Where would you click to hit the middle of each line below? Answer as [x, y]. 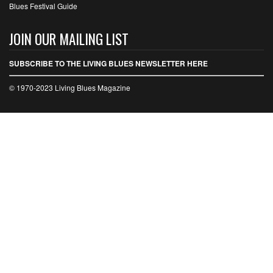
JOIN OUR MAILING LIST [69, 39]
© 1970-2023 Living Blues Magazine [70, 88]
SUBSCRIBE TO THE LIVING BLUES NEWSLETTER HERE [108, 64]
